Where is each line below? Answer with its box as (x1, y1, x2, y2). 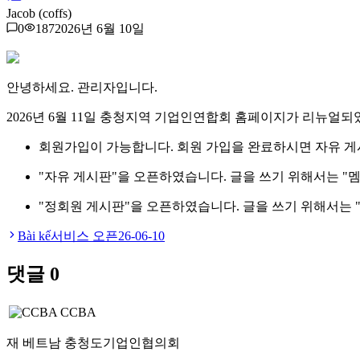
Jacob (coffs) (6, 6, 72, 21)
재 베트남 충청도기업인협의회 (6, 336, 180, 350)
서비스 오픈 (51, 229, 118, 243)
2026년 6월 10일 (55, 22, 145, 36)
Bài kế (18, 229, 51, 243)
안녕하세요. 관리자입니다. (6, 80, 157, 95)
